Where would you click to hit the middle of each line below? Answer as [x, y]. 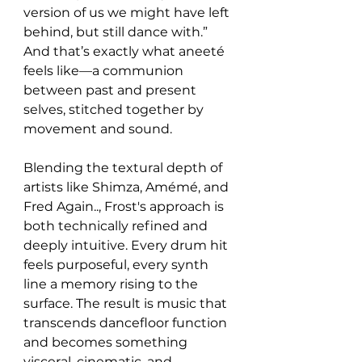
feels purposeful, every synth [118, 265]
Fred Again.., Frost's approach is [125, 206]
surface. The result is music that [127, 303]
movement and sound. [98, 129]
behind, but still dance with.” [117, 32]
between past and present [112, 90]
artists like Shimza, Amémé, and [128, 187]
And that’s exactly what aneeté [126, 51]
